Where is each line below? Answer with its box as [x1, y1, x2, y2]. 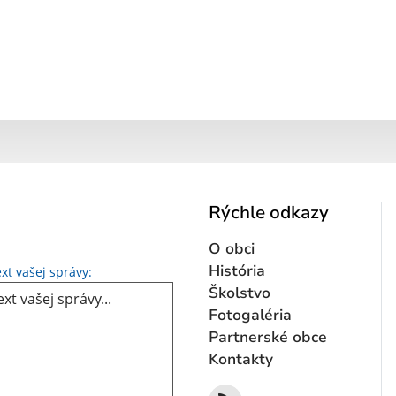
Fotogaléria [209, 304, 292, 325]
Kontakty [209, 348, 273, 369]
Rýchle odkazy [209, 200, 329, 225]
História [209, 260, 265, 281]
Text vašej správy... [91, 260, 213, 280]
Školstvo [209, 282, 270, 303]
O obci [209, 238, 255, 259]
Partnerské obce [209, 326, 327, 347]
